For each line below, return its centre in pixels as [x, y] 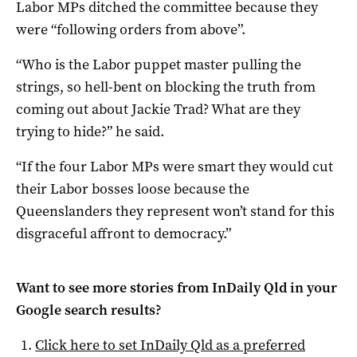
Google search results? [89, 310]
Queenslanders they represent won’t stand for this [175, 211]
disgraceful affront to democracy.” [124, 233]
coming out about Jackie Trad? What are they [158, 109]
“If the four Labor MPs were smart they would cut [175, 166]
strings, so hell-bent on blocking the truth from [166, 86]
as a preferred [259, 345]
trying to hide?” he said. [90, 131]
